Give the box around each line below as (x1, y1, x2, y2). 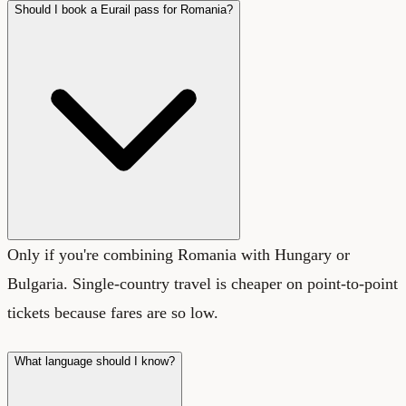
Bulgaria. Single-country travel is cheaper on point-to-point (7, 274, 398, 293)
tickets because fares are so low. (7, 303, 218, 322)
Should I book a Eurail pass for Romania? (14, 2, 233, 16)
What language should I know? (14, 353, 175, 368)
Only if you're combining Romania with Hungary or (7, 245, 350, 264)
